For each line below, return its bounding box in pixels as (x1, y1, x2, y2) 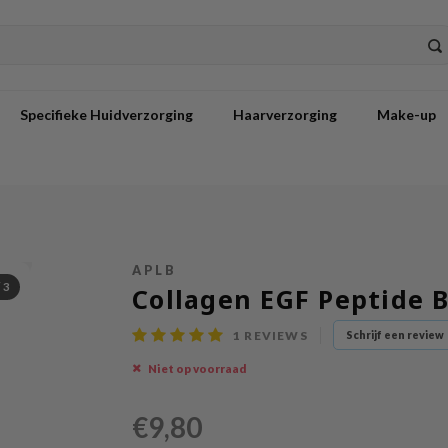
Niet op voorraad (148, 361, 247, 375)
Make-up (377, 105, 436, 123)
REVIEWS (241, 327, 308, 343)
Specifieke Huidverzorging (20, 105, 193, 123)
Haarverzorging (233, 105, 337, 123)
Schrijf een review (345, 328, 444, 341)
